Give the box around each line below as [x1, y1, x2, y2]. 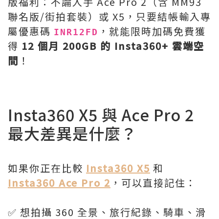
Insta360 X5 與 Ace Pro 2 [8, 103, 194, 126]
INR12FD [54, 27, 98, 37]
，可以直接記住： [110, 175, 197, 190]
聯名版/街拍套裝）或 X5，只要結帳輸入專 [8, 9, 211, 23]
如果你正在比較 [8, 161, 86, 175]
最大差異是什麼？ [8, 122, 137, 144]
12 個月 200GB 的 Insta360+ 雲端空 [22, 39, 204, 53]
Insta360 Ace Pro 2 [8, 175, 110, 190]
